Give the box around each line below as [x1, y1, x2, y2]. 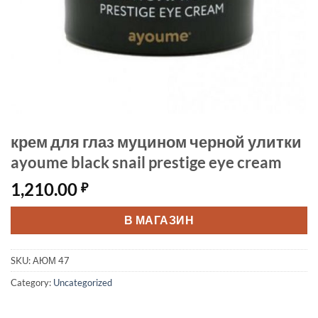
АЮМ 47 [33, 254, 70, 266]
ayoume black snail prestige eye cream [11, 153, 282, 172]
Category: [11, 276, 53, 288]
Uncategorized [53, 276, 112, 288]
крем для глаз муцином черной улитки [11, 132, 302, 151]
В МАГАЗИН [124, 214, 194, 226]
